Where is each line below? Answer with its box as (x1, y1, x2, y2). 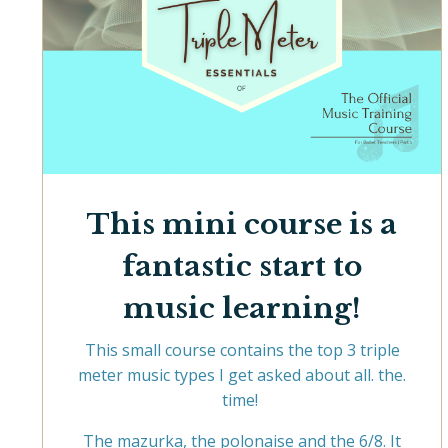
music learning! (123, 290, 361, 326)
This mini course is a (87, 206, 397, 242)
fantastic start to (122, 248, 362, 284)
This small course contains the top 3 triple (84, 338, 400, 361)
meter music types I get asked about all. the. (78, 363, 406, 386)
